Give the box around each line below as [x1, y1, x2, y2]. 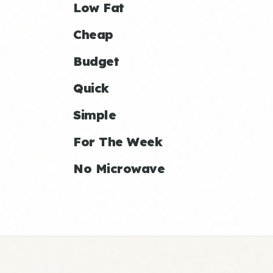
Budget [73, 54, 119, 69]
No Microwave [73, 161, 165, 176]
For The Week [73, 134, 162, 149]
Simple [73, 107, 116, 122]
